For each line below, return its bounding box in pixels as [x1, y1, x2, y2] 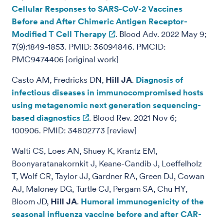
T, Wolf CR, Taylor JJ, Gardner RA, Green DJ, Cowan [12, 171, 204, 181]
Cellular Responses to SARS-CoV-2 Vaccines [12, 4, 182, 14]
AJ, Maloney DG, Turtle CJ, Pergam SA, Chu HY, [12, 184, 187, 194]
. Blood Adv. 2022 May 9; [115, 29, 206, 39]
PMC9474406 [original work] [12, 54, 121, 64]
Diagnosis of [136, 75, 183, 85]
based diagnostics [12, 113, 80, 123]
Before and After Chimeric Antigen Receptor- [12, 17, 187, 26]
